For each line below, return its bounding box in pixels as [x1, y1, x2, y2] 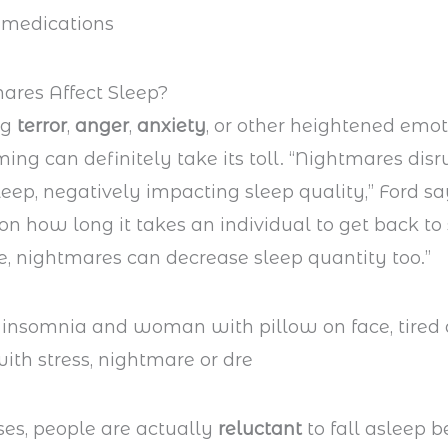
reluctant [218, 418, 308, 441]
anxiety [137, 115, 207, 138]
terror [17, 115, 68, 138]
